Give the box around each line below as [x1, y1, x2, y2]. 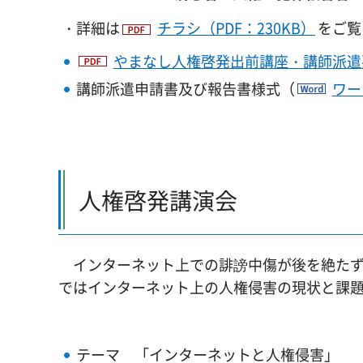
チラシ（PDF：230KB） [157, 16, 315, 39]
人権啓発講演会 [79, 184, 237, 218]
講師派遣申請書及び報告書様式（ [75, 78, 295, 100]
